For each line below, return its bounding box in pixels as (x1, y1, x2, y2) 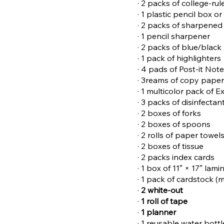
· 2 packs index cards (137, 152, 215, 162)
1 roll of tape (141, 196, 188, 206)
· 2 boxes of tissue (137, 141, 204, 151)
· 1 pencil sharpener (137, 31, 210, 41)
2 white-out (141, 185, 183, 195)
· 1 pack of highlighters (137, 53, 221, 63)
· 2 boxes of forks (137, 108, 201, 118)
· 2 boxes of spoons (137, 119, 211, 129)
